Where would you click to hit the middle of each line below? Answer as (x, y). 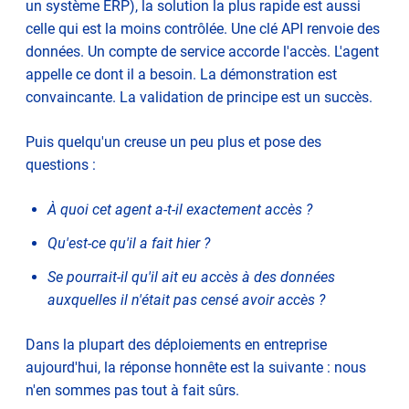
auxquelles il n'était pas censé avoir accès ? (186, 299)
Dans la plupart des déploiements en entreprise (176, 344)
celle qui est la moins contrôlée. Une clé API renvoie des (203, 28)
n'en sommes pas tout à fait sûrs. (132, 390)
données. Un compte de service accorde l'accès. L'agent (202, 51)
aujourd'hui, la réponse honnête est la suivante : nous (196, 367)
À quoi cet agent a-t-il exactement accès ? (182, 209)
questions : (61, 164)
